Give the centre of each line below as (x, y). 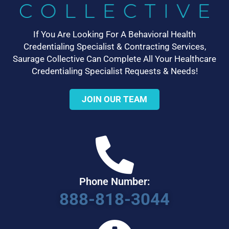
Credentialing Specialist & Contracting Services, (114, 47)
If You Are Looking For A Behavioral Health (114, 34)
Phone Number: (114, 181)
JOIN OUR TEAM (114, 99)
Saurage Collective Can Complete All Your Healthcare (114, 59)
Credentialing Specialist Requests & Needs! (114, 71)
